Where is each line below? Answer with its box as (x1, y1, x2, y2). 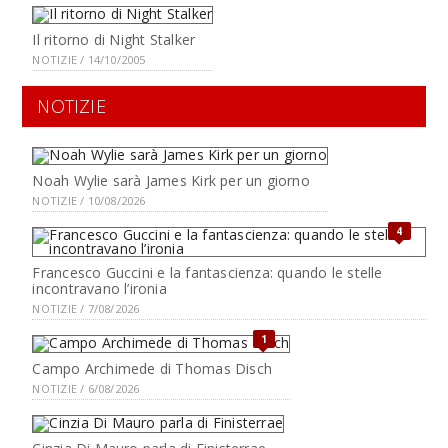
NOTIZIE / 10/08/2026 (32, 192, 146, 208)
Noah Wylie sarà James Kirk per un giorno (32, 170, 310, 190)
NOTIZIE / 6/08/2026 (32, 380, 140, 396)
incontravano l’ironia (32, 278, 167, 298)
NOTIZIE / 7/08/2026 (32, 300, 140, 316)
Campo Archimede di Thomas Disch (32, 358, 272, 378)
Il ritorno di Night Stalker (32, 29, 196, 49)
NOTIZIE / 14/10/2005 (32, 51, 146, 67)
